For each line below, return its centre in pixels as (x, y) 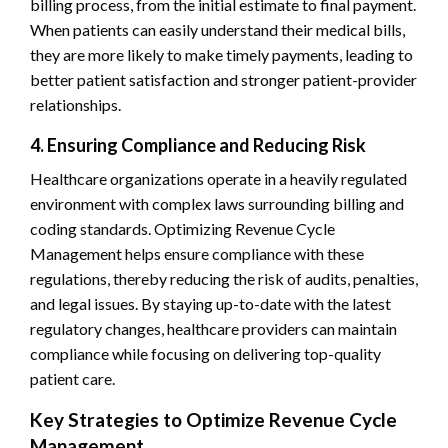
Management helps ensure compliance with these (197, 253)
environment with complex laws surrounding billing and (217, 203)
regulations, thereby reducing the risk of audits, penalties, (224, 278)
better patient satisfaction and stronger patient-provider (223, 79)
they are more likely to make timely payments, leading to (221, 54)
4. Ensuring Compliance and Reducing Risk (198, 144)
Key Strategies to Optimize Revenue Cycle (213, 419)
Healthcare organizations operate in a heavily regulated (218, 178)
